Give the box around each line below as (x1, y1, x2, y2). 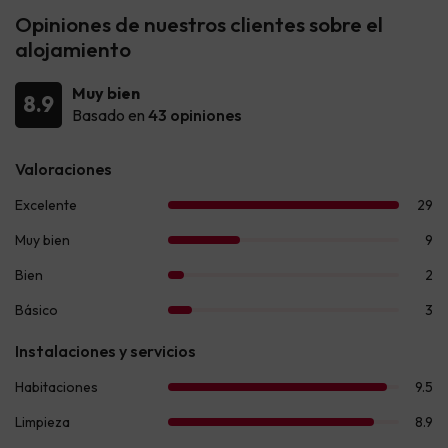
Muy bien (72, 82, 140, 103)
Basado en (72, 104, 148, 125)
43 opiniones (148, 104, 242, 125)
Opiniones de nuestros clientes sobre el (15, 10, 383, 37)
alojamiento (15, 35, 131, 62)
